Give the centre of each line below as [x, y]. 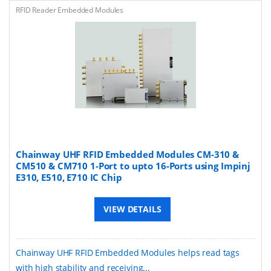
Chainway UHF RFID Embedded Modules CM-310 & [127, 154]
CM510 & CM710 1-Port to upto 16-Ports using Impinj [133, 165]
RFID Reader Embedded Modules [70, 10]
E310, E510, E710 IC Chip [69, 177]
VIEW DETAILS [132, 209]
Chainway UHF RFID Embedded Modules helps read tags [128, 252]
